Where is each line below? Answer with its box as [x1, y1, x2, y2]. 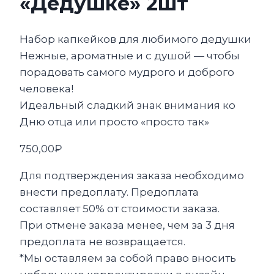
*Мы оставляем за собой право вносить [20, 252, 236, 265]
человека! [20, 83, 73, 95]
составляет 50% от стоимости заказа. [20, 202, 220, 215]
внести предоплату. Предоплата [20, 186, 199, 199]
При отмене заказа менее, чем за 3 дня [20, 219, 235, 232]
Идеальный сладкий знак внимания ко [20, 99, 235, 112]
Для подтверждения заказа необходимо [20, 169, 244, 182]
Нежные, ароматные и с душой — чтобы [20, 50, 240, 62]
